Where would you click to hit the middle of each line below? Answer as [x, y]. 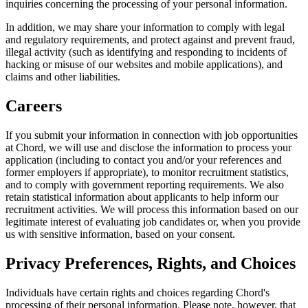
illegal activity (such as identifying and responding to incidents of [146, 52]
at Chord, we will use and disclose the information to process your [148, 148]
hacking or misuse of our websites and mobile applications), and [144, 65]
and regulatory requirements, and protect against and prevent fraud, [150, 40]
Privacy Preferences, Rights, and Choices [151, 264]
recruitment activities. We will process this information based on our [152, 210]
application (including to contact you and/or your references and [144, 160]
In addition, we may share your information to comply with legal [145, 27]
